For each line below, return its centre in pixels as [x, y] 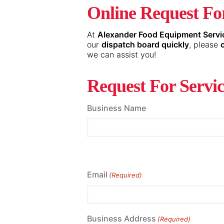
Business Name [116, 108]
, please [204, 44]
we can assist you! [121, 54]
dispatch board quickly [145, 44]
